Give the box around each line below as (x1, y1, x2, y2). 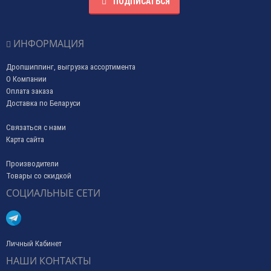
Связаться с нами (6, 122, 66, 132)
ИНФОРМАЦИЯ (11, 36, 84, 50)
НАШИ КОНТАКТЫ (6, 253, 91, 267)
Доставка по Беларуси (6, 98, 80, 108)
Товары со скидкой (6, 171, 71, 180)
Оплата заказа (6, 86, 53, 96)
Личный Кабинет (6, 238, 62, 248)
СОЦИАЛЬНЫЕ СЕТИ (6, 186, 100, 200)
